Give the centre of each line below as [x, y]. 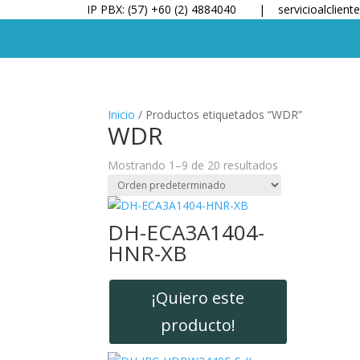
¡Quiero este [198, 297]
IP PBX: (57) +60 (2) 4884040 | [180, 9]
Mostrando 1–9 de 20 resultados [193, 165]
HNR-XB [147, 253]
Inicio [122, 114]
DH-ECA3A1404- [186, 232]
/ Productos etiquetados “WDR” [219, 114]
